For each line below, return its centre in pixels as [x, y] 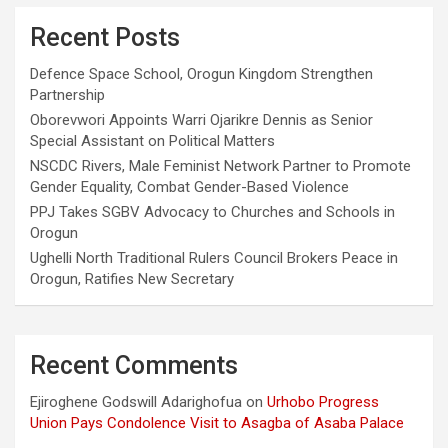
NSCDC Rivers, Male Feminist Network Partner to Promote [220, 165]
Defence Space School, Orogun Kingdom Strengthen [201, 73]
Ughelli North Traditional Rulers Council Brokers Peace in [214, 257]
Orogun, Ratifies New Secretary [132, 278]
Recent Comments [134, 365]
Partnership [67, 94]
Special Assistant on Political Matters [152, 140]
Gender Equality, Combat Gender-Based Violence [189, 186]
